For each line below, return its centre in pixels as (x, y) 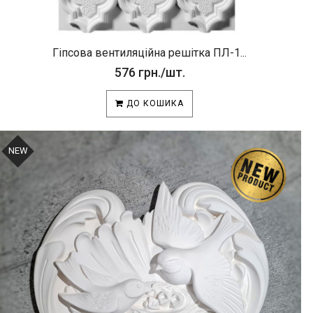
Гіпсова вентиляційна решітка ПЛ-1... (150, 53)
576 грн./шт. (150, 72)
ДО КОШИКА (154, 103)
